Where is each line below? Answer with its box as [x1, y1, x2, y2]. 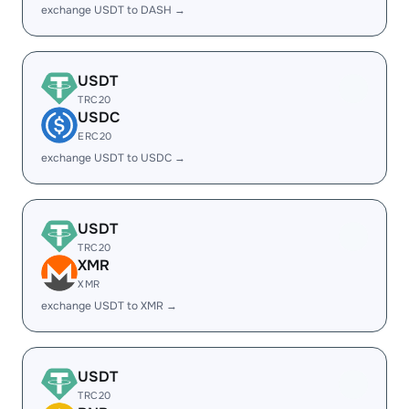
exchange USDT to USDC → [41, 151, 185, 165]
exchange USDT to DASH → [41, 3, 185, 17]
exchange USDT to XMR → [41, 299, 177, 313]
